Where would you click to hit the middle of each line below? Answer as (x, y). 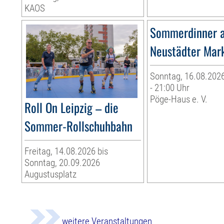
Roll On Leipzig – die (72, 107)
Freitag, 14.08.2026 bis (66, 151)
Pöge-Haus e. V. (179, 99)
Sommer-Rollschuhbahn (79, 126)
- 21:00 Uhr (170, 88)
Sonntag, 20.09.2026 (62, 163)
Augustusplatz (51, 174)
